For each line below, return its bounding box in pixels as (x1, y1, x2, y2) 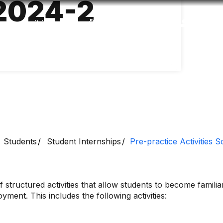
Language (103, 18, 142, 28)
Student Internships (47, 136, 121, 146)
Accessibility (4, 18, 55, 28)
